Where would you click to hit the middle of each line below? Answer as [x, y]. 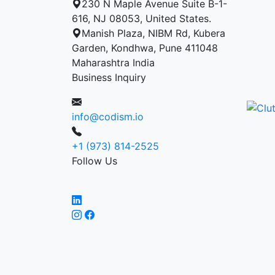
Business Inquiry [109, 77]
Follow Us [95, 161]
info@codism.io [108, 116]
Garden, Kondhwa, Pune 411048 [145, 48]
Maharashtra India [113, 62]
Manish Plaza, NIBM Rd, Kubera [153, 33]
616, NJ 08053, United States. [141, 18]
